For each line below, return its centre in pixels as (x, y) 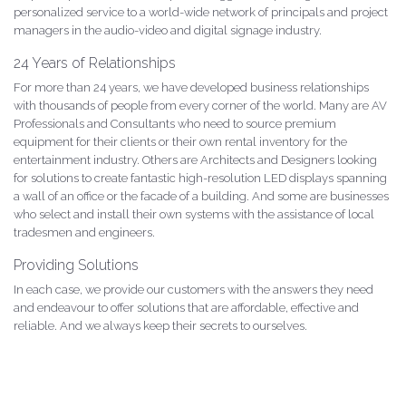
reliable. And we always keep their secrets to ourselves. (160, 325)
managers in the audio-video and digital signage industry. (168, 30)
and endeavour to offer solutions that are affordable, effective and (186, 307)
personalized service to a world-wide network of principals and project (201, 12)
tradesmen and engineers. (84, 232)
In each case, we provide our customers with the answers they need (193, 289)
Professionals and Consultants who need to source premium (175, 123)
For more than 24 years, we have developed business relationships (191, 87)
